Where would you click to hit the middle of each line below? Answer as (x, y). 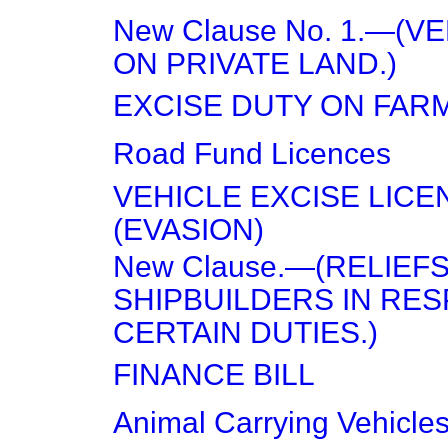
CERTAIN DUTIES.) (245, 332)
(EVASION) (188, 229)
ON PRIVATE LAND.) (255, 63)
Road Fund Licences (252, 153)
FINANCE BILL (214, 374)
